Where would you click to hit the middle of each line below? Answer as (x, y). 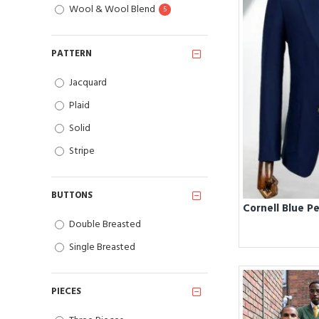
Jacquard (88, 83)
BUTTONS (72, 195)
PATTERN (72, 54)
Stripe (82, 151)
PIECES (66, 292)
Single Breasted (102, 247)
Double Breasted (105, 225)
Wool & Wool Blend (112, 10)
